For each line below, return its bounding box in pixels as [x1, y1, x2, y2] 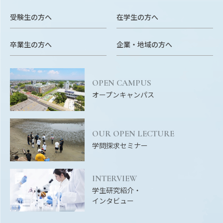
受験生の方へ [10, 11, 52, 22]
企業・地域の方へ [116, 39, 172, 49]
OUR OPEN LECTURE [92, 128, 174, 139]
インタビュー [92, 196, 134, 206]
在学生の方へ [116, 11, 158, 22]
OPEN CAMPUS [92, 78, 151, 89]
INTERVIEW [92, 173, 137, 184]
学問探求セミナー [92, 140, 148, 150]
